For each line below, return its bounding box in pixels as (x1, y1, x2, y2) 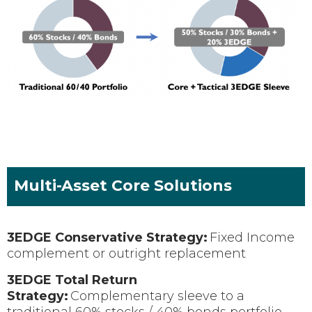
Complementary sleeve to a (68, 288, 244, 304)
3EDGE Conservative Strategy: (7, 229, 208, 245)
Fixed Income (208, 229, 295, 245)
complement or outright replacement (7, 245, 249, 261)
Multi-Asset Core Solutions (14, 175, 232, 195)
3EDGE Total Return (7, 272, 137, 288)
